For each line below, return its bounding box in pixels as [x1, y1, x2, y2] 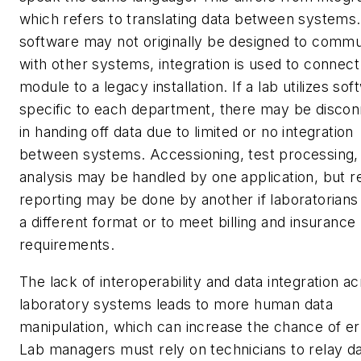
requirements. [19, 236, 124, 254]
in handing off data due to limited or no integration [19, 123, 354, 141]
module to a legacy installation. [19, 78, 233, 96]
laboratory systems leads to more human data [19, 295, 334, 313]
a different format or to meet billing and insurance [19, 214, 356, 231]
